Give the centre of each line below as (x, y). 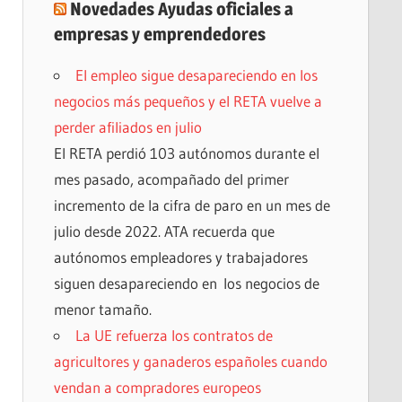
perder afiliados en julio (127, 127)
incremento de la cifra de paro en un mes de (192, 205)
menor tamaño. (102, 309)
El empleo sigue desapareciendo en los (196, 74)
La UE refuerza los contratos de (174, 335)
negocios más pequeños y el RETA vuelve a (188, 100)
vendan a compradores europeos (157, 387)
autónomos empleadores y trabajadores (180, 257)
